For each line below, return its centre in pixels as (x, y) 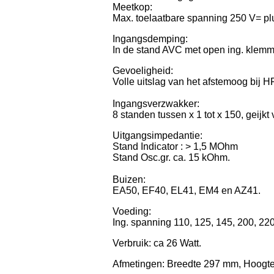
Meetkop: (132, 7)
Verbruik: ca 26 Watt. (157, 243)
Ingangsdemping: (150, 39)
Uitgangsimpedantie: (157, 135)
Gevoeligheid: (143, 70)
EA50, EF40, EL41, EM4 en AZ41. (186, 190)
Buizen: (129, 179)
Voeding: (131, 211)
